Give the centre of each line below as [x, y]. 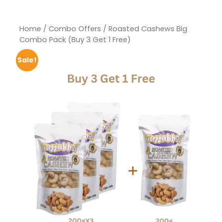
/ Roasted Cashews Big [144, 29]
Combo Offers [75, 29]
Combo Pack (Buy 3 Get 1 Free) [75, 40]
